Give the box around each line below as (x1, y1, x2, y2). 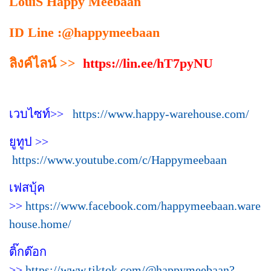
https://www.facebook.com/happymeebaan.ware (25, 198, 261, 212)
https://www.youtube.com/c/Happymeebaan (12, 152, 227, 166)
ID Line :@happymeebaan (9, 24, 160, 40)
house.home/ (9, 217, 71, 230)
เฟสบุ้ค (9, 180, 45, 194)
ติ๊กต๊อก (9, 244, 47, 258)
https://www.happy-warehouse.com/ (73, 106, 249, 120)
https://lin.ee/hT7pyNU (83, 55, 213, 71)
